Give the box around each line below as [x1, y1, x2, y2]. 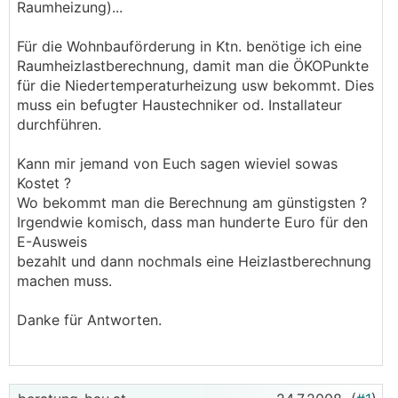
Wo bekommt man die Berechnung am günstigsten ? [17, 194, 367, 211]
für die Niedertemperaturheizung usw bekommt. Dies [17, 76, 374, 94]
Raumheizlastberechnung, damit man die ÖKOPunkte [17, 57, 369, 75]
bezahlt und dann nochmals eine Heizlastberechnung [17, 252, 371, 270]
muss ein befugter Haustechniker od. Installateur [17, 96, 342, 114]
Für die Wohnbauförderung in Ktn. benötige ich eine [17, 37, 362, 55]
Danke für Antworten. [17, 311, 162, 329]
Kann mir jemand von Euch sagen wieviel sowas [17, 155, 338, 172]
